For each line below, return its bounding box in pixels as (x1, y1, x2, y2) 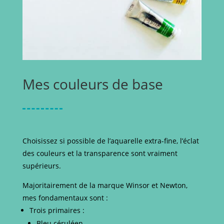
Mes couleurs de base (22, 74, 163, 94)
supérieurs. (22, 161, 61, 171)
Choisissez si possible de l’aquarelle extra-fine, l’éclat (22, 136, 199, 146)
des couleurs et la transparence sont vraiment (22, 148, 177, 158)
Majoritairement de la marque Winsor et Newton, (22, 180, 187, 190)
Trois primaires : (29, 205, 84, 215)
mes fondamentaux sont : (22, 193, 108, 203)
